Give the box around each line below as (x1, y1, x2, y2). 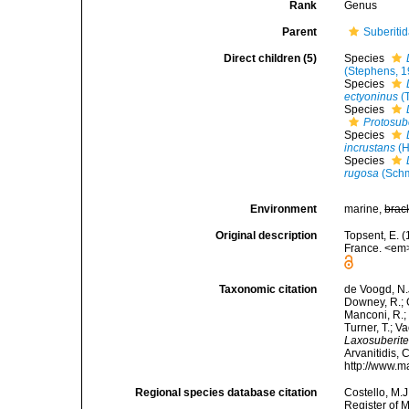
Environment (250, 203, 318, 215)
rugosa (344, 167, 380, 180)
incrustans (344, 142, 396, 154)
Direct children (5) (224, 52, 318, 65)
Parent (282, 26, 318, 38)
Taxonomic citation (219, 283, 318, 296)
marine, (344, 203, 385, 215)
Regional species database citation (135, 386, 318, 399)
